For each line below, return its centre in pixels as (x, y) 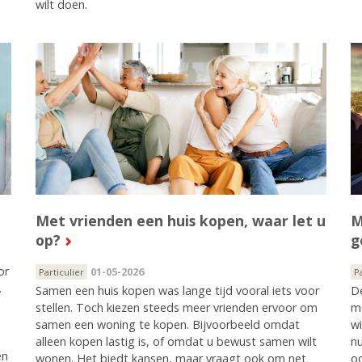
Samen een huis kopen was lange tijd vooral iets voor (177, 290)
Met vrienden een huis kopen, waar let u (180, 220)
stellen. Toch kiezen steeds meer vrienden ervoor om (176, 307)
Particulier (61, 271)
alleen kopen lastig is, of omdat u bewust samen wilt (176, 341)
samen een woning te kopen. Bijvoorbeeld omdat (167, 324)
